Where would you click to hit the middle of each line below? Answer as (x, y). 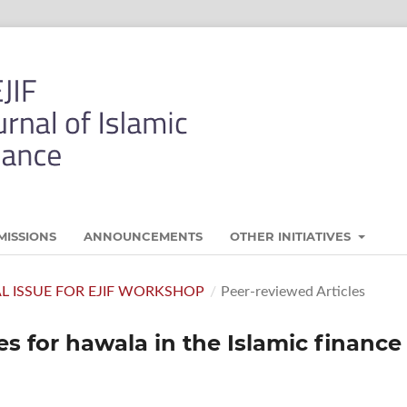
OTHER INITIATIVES (293, 236)
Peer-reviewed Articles (293, 291)
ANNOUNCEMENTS (144, 236)
